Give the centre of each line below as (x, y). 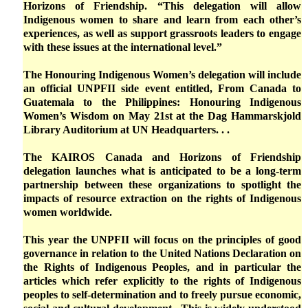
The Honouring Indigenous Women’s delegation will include (162, 75)
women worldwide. (68, 212)
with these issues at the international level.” (123, 47)
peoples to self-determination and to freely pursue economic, (162, 295)
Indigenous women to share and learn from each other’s (162, 20)
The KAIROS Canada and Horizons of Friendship (162, 157)
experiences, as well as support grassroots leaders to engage (162, 33)
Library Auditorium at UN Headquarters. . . (126, 130)
